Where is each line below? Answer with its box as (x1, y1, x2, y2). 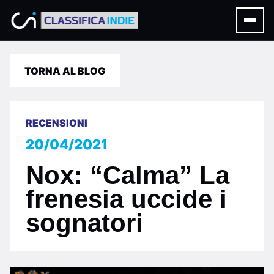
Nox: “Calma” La (26, 161, 229, 190)
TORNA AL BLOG (24, 65, 105, 77)
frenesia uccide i (26, 185, 227, 213)
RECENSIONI (26, 117, 87, 129)
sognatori (26, 209, 143, 237)
